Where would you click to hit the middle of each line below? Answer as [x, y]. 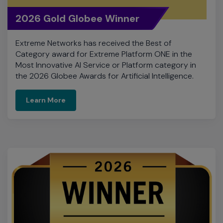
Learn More [46, 46]
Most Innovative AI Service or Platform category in [106, 10]
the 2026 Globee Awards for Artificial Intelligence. [105, 21]
